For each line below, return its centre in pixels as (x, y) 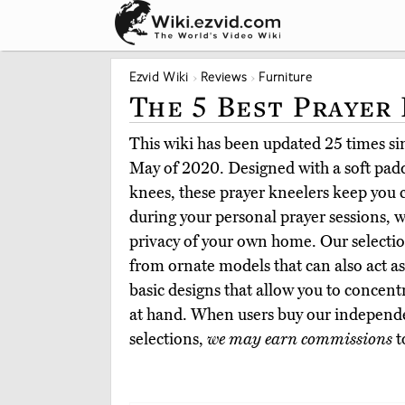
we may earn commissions (300, 339)
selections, (168, 339)
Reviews (224, 76)
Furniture (286, 76)
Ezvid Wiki (159, 76)
